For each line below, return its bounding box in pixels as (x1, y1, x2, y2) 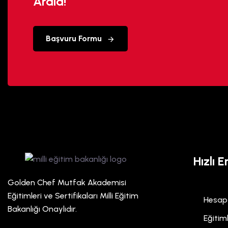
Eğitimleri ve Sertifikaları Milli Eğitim (8, 190, 138, 201)
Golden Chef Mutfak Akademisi (8, 177, 126, 187)
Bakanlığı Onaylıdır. (8, 204, 77, 214)
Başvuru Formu (46, 33, 102, 43)
